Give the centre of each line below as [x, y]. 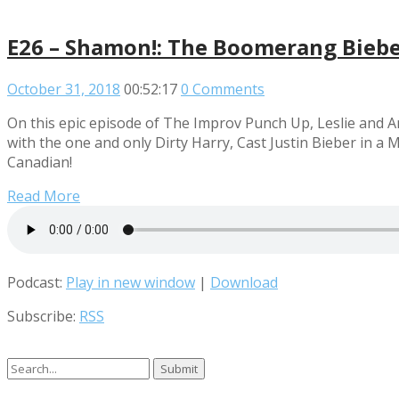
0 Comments [223, 89]
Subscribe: [43, 316]
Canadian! [40, 162]
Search [29, 366]
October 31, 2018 [64, 89]
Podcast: [37, 282]
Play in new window [130, 282]
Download [244, 282]
